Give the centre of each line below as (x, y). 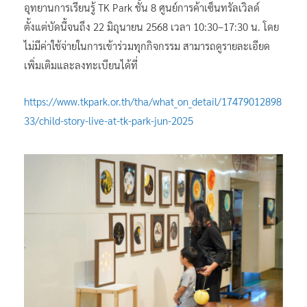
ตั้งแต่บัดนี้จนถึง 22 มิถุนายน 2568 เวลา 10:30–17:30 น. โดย (151, 26)
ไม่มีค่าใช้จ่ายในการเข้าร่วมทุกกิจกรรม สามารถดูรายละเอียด (147, 45)
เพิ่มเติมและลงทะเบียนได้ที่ (81, 64)
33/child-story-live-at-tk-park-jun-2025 (109, 120)
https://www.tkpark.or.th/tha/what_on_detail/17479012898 (153, 101)
